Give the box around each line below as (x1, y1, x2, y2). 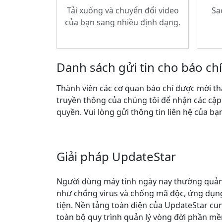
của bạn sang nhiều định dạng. (65, 17, 180, 28)
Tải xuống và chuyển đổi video (66, 5, 179, 16)
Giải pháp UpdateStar (56, 148, 176, 165)
